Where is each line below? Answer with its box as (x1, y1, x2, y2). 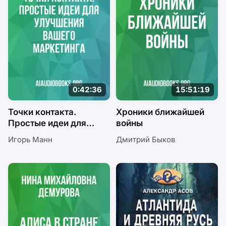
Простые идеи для (8, 118, 86, 128)
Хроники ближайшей (116, 106, 204, 117)
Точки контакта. (8, 106, 76, 117)
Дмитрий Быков (116, 134, 175, 144)
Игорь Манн (8, 134, 52, 144)
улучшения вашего (8, 129, 88, 139)
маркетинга (8, 140, 59, 150)
